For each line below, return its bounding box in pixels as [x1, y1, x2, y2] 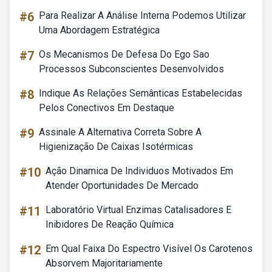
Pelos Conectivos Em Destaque [39, 102, 174, 114]
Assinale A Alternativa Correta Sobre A [39, 126, 202, 138]
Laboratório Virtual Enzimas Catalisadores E [46, 204, 231, 216]
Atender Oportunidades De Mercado [46, 180, 199, 191]
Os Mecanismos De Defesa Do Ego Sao [39, 49, 209, 60]
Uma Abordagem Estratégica [39, 24, 160, 36]
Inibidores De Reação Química [46, 219, 174, 230]
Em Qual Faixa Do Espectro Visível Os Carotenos [46, 243, 253, 254]
